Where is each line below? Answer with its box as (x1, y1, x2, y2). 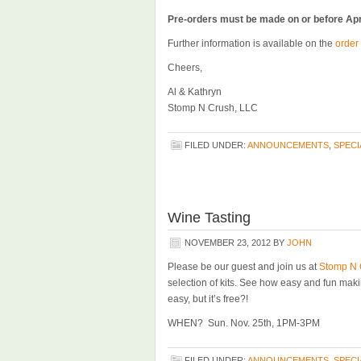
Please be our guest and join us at (168, 261, 319, 272)
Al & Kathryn (168, 86, 222, 98)
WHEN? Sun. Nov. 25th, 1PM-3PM (168, 317, 320, 329)
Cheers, (168, 62, 202, 73)
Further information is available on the (168, 38, 335, 49)
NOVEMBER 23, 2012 (185, 238, 271, 247)
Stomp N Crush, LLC (168, 102, 258, 114)
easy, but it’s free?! (168, 293, 248, 305)
